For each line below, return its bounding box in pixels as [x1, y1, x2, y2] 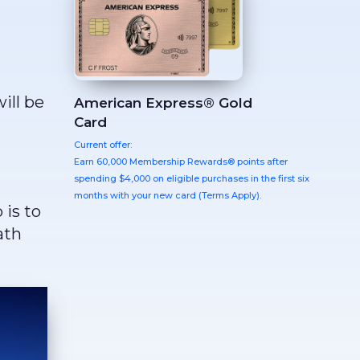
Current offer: [74, 138, 132, 150]
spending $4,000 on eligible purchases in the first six [74, 172, 309, 184]
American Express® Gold [74, 94, 252, 111]
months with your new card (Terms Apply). [74, 189, 261, 201]
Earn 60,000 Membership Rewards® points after [74, 155, 288, 167]
